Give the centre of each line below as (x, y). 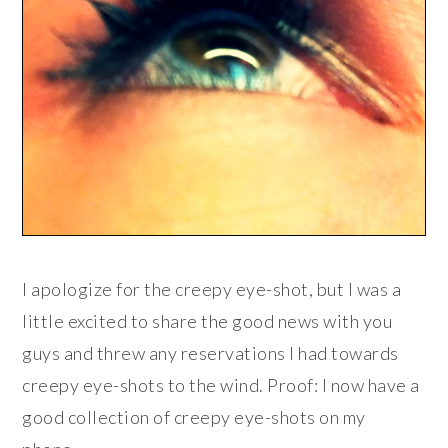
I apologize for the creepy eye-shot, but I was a (212, 289)
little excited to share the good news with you (207, 321)
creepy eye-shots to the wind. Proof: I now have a (221, 385)
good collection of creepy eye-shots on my (194, 417)
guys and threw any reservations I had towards (210, 353)
